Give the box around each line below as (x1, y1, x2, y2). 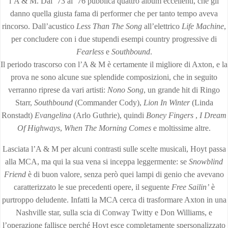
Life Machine (182, 22, 224, 31)
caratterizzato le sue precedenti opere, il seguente (13, 183, 172, 191)
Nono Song (107, 85, 144, 94)
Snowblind (189, 157, 223, 166)
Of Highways (17, 124, 60, 132)
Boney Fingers (146, 111, 193, 120)
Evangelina (35, 111, 71, 120)
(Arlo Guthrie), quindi (71, 111, 146, 120)
